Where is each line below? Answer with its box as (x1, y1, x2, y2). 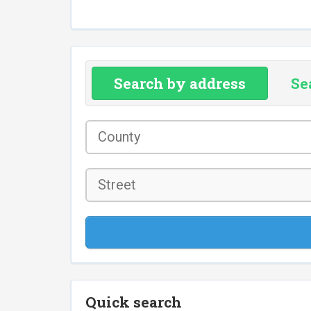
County (85, 121, 118, 135)
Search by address (114, 74, 246, 94)
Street (85, 169, 115, 183)
